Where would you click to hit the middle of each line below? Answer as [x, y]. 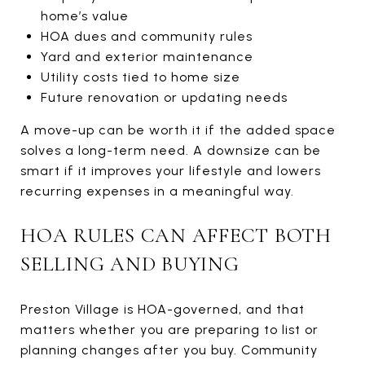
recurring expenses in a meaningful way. [157, 191]
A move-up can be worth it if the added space [178, 130]
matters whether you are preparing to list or [169, 329]
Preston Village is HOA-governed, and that [163, 309]
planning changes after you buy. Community [169, 350]
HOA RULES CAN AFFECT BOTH [176, 235]
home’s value [84, 15]
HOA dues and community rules [146, 36]
